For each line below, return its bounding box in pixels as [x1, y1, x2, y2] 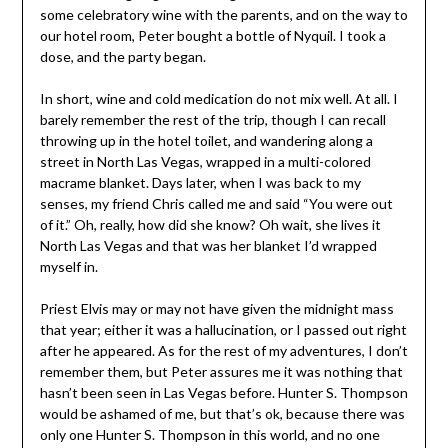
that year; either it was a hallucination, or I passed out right [39, 321, 407, 339]
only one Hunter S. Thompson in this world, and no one [39, 426, 380, 444]
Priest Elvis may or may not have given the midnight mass [39, 300, 394, 318]
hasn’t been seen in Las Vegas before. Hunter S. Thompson [39, 384, 408, 402]
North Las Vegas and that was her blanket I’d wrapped [39, 237, 377, 255]
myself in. [39, 258, 98, 276]
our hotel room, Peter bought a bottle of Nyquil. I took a [39, 27, 386, 45]
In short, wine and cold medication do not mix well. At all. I [39, 90, 398, 108]
